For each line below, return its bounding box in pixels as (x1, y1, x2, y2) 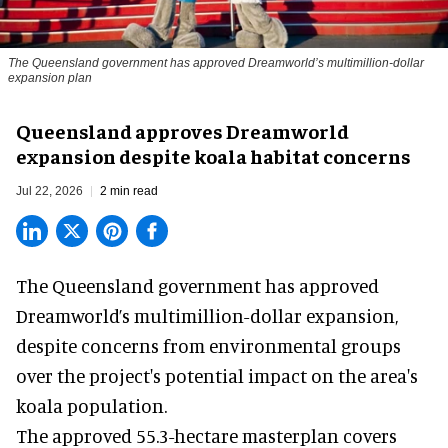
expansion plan (8, 70, 92, 85)
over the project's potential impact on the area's (16, 363, 418, 387)
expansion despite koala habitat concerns (16, 142, 411, 168)
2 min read (100, 183, 158, 198)
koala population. (16, 393, 167, 417)
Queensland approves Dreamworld (16, 117, 349, 143)
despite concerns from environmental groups (16, 333, 401, 357)
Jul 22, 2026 (16, 183, 83, 198)
